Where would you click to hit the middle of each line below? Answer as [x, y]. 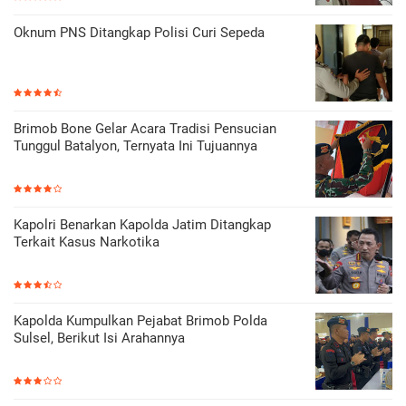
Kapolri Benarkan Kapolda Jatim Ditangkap [142, 224]
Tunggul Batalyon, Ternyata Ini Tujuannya [135, 145]
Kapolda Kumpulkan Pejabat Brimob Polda [140, 320]
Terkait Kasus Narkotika [87, 242]
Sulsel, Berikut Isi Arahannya [99, 338]
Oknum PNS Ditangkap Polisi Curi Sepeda [139, 32]
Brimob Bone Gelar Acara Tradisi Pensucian [145, 128]
